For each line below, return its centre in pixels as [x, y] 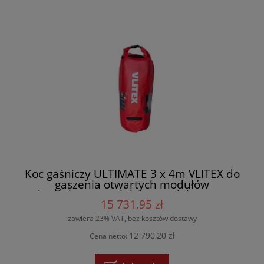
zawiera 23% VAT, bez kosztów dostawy [132, 218]
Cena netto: [109, 236]
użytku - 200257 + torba [132, 206]
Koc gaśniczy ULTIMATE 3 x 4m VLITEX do [132, 174]
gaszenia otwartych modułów [132, 184]
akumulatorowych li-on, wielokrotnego [132, 195]
